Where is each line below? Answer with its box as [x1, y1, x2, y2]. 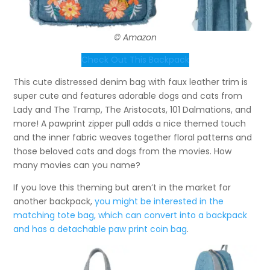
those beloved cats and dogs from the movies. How [13, 145, 232, 157]
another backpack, [13, 195, 95, 207]
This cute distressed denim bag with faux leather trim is [13, 75, 248, 88]
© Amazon [113, 31, 157, 43]
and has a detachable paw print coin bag [13, 222, 187, 235]
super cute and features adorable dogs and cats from [13, 89, 243, 102]
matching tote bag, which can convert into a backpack [13, 209, 248, 221]
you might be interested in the [95, 195, 224, 207]
